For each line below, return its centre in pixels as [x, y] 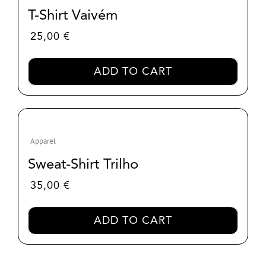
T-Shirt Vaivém [72, 15]
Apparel [43, 141]
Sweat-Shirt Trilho [83, 164]
